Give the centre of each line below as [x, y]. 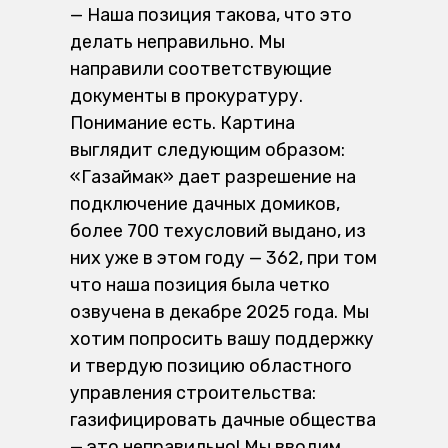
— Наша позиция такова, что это [211, 15]
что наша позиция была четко [200, 285]
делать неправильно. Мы [177, 42]
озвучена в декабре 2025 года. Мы [219, 312]
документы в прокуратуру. [186, 96]
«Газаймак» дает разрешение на [213, 177]
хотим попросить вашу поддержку [222, 339]
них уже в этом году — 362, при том [223, 258]
